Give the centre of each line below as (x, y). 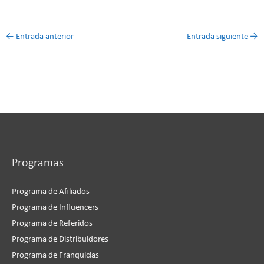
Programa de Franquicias (55, 255)
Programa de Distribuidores (60, 239)
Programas (38, 163)
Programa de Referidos (52, 223)
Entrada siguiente (219, 37)
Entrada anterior (44, 37)
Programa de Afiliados (51, 192)
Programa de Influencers (55, 207)
